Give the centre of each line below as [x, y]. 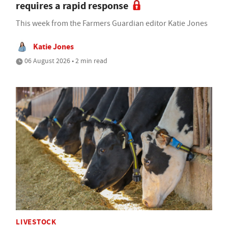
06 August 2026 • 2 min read [65, 61]
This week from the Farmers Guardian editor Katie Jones [112, 24]
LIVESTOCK [36, 222]
